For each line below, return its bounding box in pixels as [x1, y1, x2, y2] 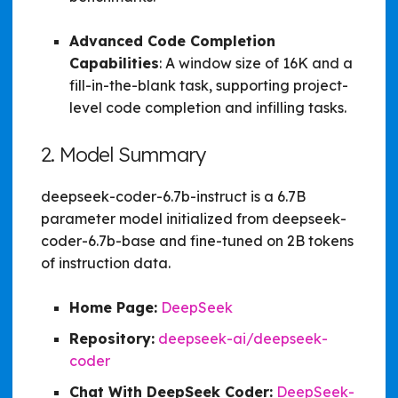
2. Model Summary [41, 141, 206, 167]
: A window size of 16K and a [159, 53, 353, 72]
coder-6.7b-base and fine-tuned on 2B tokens [41, 231, 354, 250]
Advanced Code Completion [69, 31, 275, 50]
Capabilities [69, 53, 159, 72]
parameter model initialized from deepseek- [41, 209, 346, 227]
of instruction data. [41, 253, 171, 272]
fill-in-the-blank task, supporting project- [69, 76, 348, 94]
